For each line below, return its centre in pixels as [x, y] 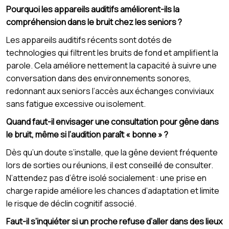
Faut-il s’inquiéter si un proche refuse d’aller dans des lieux [114, 222]
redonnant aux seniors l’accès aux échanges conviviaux [110, 91]
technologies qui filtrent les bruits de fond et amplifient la [112, 53]
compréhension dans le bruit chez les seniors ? [94, 22]
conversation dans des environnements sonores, [99, 78]
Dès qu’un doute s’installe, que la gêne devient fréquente [112, 153]
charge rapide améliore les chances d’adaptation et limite [113, 191]
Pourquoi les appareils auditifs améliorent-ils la [93, 9]
